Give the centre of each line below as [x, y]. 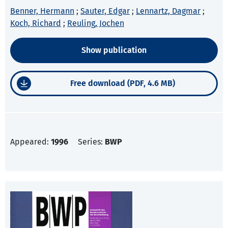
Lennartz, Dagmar [168, 11]
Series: [91, 142]
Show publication [114, 50]
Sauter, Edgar [105, 11]
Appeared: [31, 142]
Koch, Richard [36, 23]
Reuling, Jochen [96, 23]
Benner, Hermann [42, 11]
